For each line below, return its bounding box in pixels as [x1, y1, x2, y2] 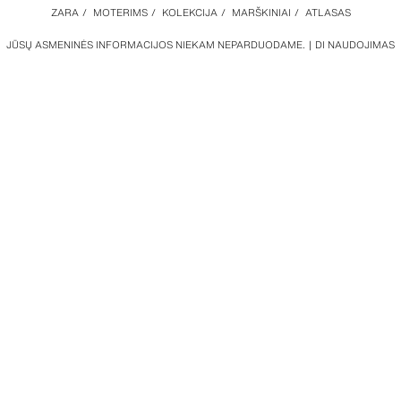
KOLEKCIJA [161, 5, 218, 20]
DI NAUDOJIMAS [315, 38, 395, 52]
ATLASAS [304, 5, 351, 20]
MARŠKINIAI [231, 5, 291, 20]
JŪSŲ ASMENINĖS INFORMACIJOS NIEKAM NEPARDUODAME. [6, 38, 305, 52]
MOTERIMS [92, 5, 148, 20]
